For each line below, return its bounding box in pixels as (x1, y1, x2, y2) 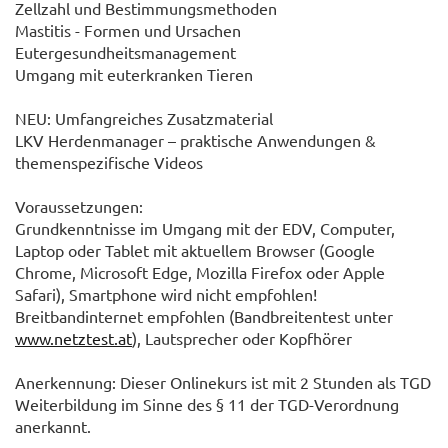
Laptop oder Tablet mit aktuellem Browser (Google (15, 240, 375, 261)
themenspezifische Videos (15, 152, 203, 173)
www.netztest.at (15, 328, 132, 349)
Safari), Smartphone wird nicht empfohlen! (15, 284, 317, 305)
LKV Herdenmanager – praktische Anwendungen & (15, 130, 376, 151)
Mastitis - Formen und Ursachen (15, 20, 241, 41)
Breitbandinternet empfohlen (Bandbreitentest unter (15, 306, 393, 327)
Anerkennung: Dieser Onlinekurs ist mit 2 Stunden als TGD (15, 372, 431, 393)
